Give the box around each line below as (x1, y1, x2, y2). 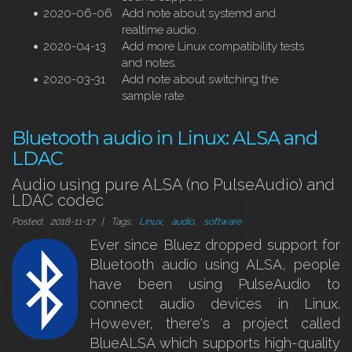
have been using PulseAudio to (90, 276, 340, 292)
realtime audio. (122, 23, 199, 37)
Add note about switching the (122, 72, 278, 86)
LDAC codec (12, 191, 104, 210)
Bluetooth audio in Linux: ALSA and (12, 126, 317, 149)
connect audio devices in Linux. (90, 295, 340, 312)
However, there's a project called (90, 315, 340, 332)
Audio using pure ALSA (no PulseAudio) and (12, 175, 335, 194)
